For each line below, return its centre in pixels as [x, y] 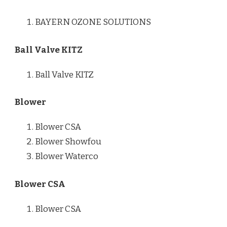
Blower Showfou [68, 142]
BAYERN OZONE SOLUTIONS [93, 22]
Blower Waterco [67, 157]
